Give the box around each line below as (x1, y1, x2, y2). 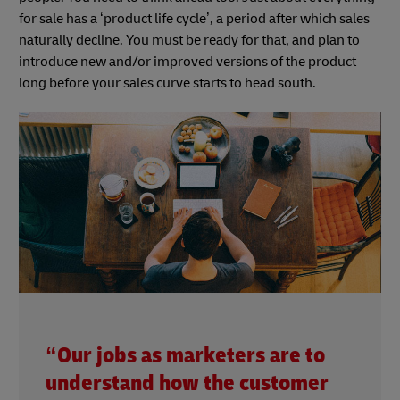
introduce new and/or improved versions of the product (19, 52, 356, 71)
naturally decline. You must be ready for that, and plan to (19, 30, 360, 49)
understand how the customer (46, 369, 329, 397)
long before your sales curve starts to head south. (19, 73, 319, 92)
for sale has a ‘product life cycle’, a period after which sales (19, 9, 370, 28)
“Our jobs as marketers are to (46, 341, 325, 370)
